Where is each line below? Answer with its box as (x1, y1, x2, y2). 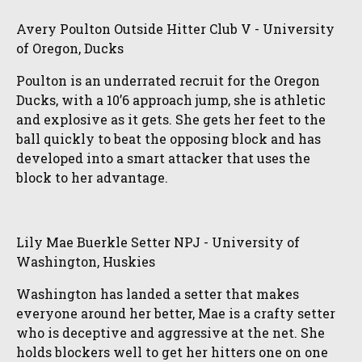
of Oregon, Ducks (16, 40, 124, 57)
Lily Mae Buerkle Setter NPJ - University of (16, 234, 300, 250)
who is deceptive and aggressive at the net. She (16, 324, 325, 341)
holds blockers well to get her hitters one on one (16, 343, 328, 360)
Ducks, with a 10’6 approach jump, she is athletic (16, 91, 326, 108)
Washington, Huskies (16, 253, 155, 270)
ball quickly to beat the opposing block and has (16, 130, 321, 147)
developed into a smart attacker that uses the (16, 149, 310, 166)
